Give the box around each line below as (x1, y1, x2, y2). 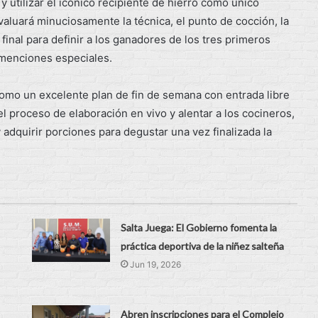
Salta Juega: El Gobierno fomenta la (121, 221, 278, 234)
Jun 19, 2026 (130, 258, 182, 270)
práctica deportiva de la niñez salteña (121, 239, 285, 252)
